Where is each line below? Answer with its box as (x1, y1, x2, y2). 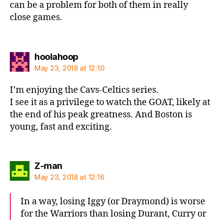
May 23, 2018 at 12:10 (34, 63, 105, 72)
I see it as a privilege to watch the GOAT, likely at (10, 96, 210, 108)
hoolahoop (34, 51, 79, 62)
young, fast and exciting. (10, 121, 112, 133)
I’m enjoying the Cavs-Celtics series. (10, 84, 159, 96)
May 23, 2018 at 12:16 (34, 173, 105, 181)
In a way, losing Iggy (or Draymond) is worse (21, 196, 205, 207)
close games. (10, 12, 62, 23)
